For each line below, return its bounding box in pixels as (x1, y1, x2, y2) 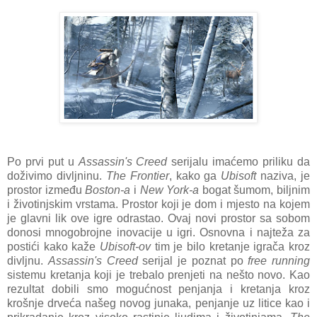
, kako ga (168, 169, 221, 182)
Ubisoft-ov (100, 240, 151, 253)
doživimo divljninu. (7, 169, 106, 182)
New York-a (139, 183, 200, 196)
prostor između (7, 183, 86, 196)
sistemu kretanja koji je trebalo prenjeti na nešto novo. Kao (7, 268, 310, 281)
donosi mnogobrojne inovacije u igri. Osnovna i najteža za (7, 226, 310, 238)
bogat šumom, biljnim (199, 183, 310, 196)
